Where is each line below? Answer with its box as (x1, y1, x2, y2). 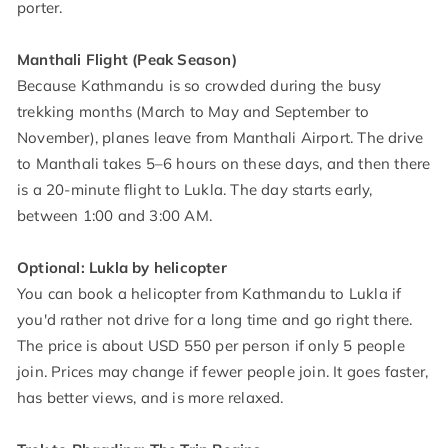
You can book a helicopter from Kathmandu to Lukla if (17, 284, 402, 304)
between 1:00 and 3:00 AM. (17, 206, 212, 226)
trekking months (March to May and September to (17, 102, 370, 122)
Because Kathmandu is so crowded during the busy (17, 76, 382, 96)
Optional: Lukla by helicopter (17, 258, 227, 278)
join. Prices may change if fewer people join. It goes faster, (17, 362, 429, 382)
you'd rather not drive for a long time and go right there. (17, 310, 413, 330)
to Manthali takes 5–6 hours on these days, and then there (17, 154, 431, 174)
